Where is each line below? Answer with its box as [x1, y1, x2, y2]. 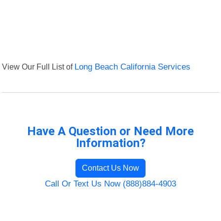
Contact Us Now [82, 164, 139, 173]
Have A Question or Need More [27, 124, 194, 139]
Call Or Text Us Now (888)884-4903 [45, 179, 176, 189]
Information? [75, 136, 146, 150]
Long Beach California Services [74, 62, 191, 72]
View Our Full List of [2, 62, 75, 72]
